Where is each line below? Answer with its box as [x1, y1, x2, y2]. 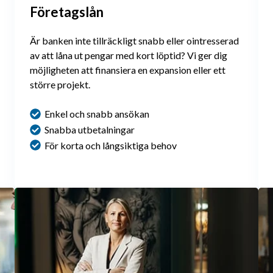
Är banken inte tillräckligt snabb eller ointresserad [30, 34, 239, 46]
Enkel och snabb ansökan [44, 107, 149, 119]
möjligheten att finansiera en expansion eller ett [30, 63, 225, 76]
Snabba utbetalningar [44, 123, 135, 135]
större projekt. [30, 78, 90, 90]
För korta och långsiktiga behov [44, 139, 177, 151]
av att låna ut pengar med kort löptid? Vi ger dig [30, 49, 227, 61]
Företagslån [30, 3, 104, 20]
